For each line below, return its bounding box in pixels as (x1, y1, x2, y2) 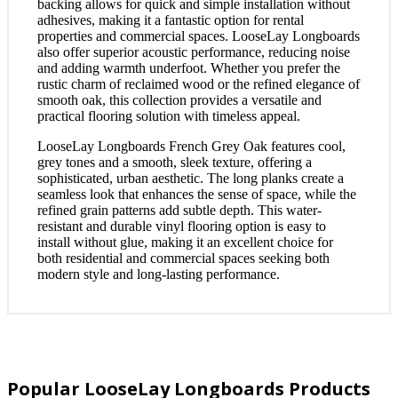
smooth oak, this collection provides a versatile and (37, 92, 322, 107)
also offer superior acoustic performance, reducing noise (37, 44, 350, 60)
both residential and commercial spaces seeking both (37, 251, 330, 266)
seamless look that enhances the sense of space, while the (37, 187, 356, 202)
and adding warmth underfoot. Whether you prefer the (37, 60, 340, 76)
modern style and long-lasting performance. (37, 267, 280, 282)
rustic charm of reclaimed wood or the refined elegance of (37, 76, 360, 92)
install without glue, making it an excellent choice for (37, 235, 333, 250)
